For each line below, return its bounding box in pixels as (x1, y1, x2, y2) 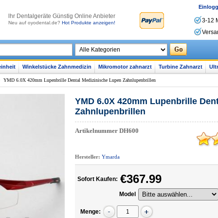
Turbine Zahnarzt (159, 64, 202, 70)
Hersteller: (75, 154, 102, 160)
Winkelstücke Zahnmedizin (22, 64, 91, 70)
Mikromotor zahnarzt (98, 64, 152, 70)
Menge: (80, 208, 101, 215)
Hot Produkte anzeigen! (62, 20, 115, 25)
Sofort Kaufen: (77, 176, 118, 182)
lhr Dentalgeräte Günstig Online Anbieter (8, 13, 115, 19)
